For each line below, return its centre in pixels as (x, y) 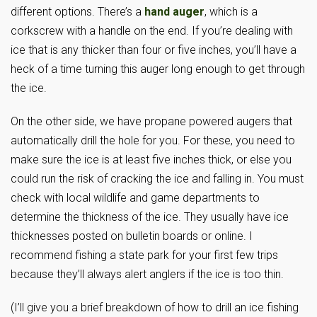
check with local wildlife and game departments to (135, 198)
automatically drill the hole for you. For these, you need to (153, 141)
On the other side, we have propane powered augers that (151, 122)
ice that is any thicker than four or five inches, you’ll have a (154, 50)
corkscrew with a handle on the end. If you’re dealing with (152, 31)
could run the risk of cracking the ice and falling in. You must (157, 179)
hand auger (174, 12)
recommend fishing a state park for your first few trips (144, 255)
